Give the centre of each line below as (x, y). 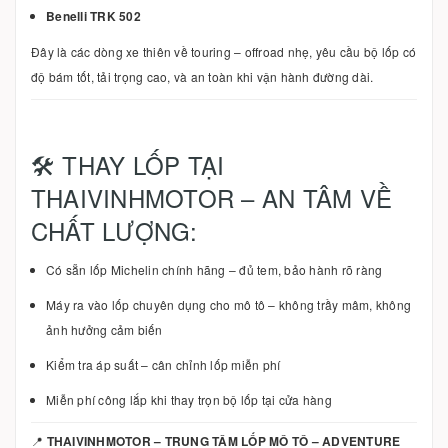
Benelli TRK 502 (93, 15)
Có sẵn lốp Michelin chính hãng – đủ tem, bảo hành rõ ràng (214, 269)
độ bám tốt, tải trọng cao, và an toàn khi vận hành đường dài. (202, 76)
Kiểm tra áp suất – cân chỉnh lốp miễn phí (163, 364)
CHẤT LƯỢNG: (114, 230)
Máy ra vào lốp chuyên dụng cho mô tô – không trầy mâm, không (228, 304)
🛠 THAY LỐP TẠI (128, 164)
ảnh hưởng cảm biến (104, 329)
